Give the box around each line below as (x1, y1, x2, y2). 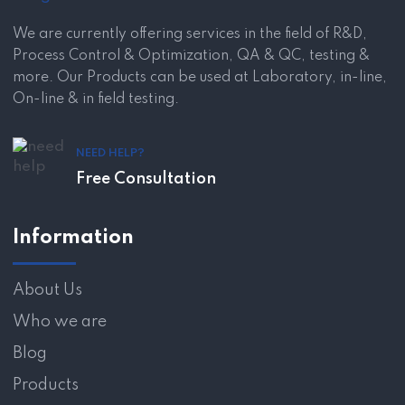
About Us (13, 281, 82, 298)
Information (13, 227, 134, 248)
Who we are (13, 313, 107, 330)
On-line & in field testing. (13, 91, 179, 107)
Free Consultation (76, 170, 216, 187)
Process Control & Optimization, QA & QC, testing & (13, 48, 370, 63)
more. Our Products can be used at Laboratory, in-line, (13, 70, 387, 85)
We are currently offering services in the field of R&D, (13, 26, 367, 42)
